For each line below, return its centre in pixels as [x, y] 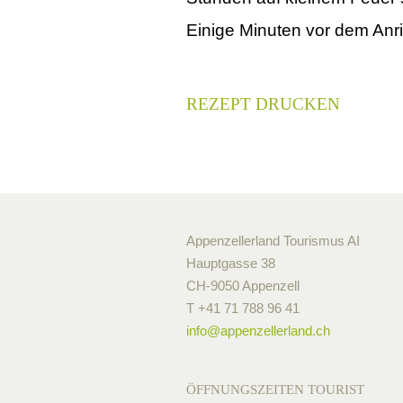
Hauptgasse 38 [231, 264]
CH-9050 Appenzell [243, 286]
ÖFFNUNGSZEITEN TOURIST [275, 390]
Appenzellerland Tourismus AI [273, 241]
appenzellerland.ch [275, 331]
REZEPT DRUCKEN [263, 103]
